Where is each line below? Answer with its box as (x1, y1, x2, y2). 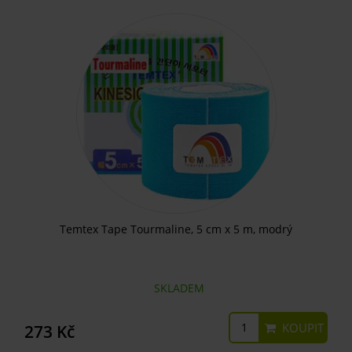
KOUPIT (279, 319, 324, 335)
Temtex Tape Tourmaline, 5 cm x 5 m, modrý (60, 221, 292, 236)
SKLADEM (148, 280, 204, 295)
